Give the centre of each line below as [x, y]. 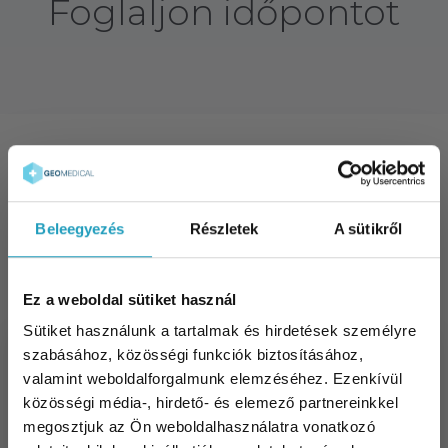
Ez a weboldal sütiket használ [130, 299]
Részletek [224, 228]
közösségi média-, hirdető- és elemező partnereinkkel [210, 403]
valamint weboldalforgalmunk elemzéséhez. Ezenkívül [212, 379]
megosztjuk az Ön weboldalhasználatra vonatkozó [199, 427]
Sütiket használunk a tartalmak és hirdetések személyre [219, 331]
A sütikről [368, 228]
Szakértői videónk [224, 168]
